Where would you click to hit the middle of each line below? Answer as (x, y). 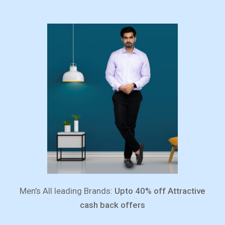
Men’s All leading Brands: (67, 191)
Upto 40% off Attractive (160, 191)
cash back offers (113, 205)
